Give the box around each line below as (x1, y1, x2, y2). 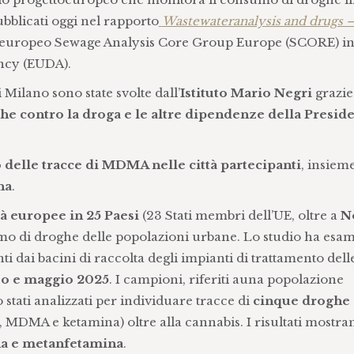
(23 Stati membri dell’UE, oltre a (138, 208, 341, 223)
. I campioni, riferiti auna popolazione (108, 272, 344, 287)
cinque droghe (252, 293, 350, 308)
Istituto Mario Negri (179, 85, 315, 100)
